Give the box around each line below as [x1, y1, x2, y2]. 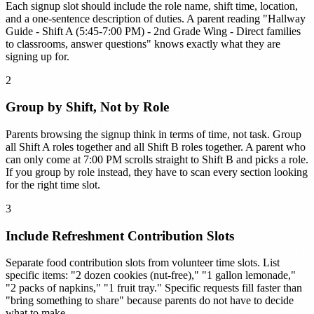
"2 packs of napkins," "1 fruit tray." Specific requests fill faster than [6, 282, 302, 294]
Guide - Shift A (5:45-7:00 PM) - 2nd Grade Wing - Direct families [6, 25, 301, 37]
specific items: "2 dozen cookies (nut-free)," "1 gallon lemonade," [6, 269, 296, 282]
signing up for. [6, 50, 69, 62]
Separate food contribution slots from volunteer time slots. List [6, 257, 280, 269]
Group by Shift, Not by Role [6, 100, 169, 115]
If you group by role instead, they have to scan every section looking [6, 166, 308, 178]
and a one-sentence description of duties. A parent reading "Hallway [6, 12, 306, 25]
